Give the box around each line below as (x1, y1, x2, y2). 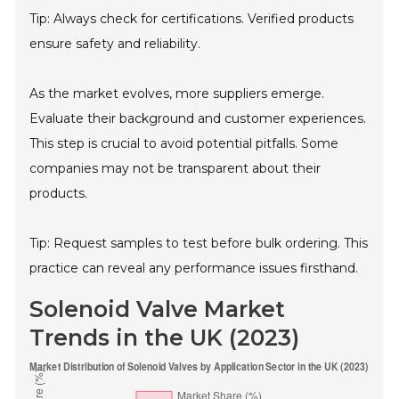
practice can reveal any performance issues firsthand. (29, 259, 359, 276)
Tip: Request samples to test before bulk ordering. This (29, 234, 369, 251)
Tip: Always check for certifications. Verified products (29, 10, 354, 27)
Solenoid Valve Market (29, 295, 286, 322)
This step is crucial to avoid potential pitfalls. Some (29, 134, 339, 151)
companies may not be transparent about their (29, 159, 322, 176)
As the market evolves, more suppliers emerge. (29, 85, 325, 102)
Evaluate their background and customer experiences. (29, 110, 367, 126)
